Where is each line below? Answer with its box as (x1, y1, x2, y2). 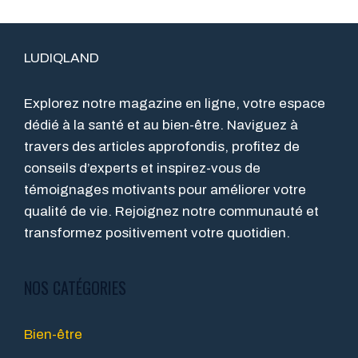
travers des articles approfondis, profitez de (24, 139, 300, 155)
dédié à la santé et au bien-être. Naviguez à (24, 117, 298, 133)
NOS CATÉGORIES (24, 276, 126, 300)
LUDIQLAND (24, 50, 99, 66)
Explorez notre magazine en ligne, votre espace (24, 96, 325, 112)
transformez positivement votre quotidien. (24, 225, 290, 241)
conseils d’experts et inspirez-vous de (24, 161, 261, 177)
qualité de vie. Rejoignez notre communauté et (24, 204, 319, 220)
